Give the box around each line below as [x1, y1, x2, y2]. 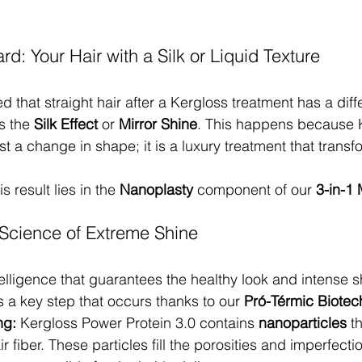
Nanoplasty [120, 180, 193, 199]
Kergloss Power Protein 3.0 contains [16, 314, 259, 332]
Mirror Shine [119, 115, 197, 133]
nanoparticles [259, 314, 347, 332]
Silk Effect [34, 115, 98, 133]
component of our [193, 180, 316, 199]
